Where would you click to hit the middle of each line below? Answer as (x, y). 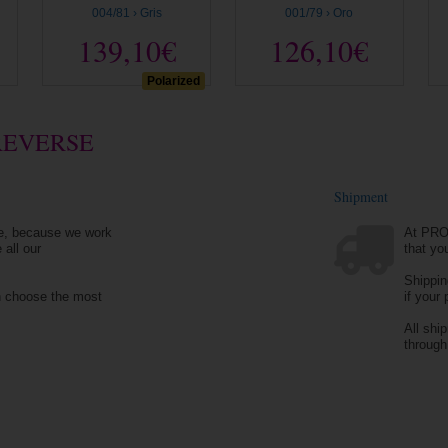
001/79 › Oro (319, 12)
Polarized (173, 80)
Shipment (360, 196)
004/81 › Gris (126, 12)
